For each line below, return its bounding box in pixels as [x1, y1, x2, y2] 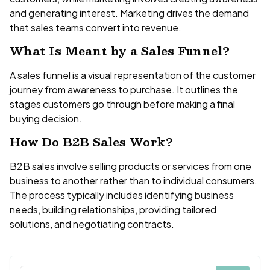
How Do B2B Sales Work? [10, 133, 173, 152]
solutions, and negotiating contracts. [10, 217, 174, 230]
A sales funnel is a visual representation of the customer [10, 68, 256, 81]
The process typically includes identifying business [10, 188, 234, 201]
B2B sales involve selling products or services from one [10, 159, 251, 172]
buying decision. [10, 111, 82, 125]
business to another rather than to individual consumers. [10, 174, 257, 187]
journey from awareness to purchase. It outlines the [10, 83, 238, 96]
